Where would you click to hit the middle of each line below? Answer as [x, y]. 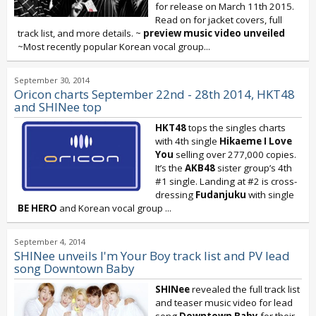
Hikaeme [242, 141]
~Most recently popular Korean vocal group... [114, 47]
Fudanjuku [221, 195]
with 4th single [187, 141]
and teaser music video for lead [224, 303]
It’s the [170, 168]
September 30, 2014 [52, 80]
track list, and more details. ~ [80, 33]
